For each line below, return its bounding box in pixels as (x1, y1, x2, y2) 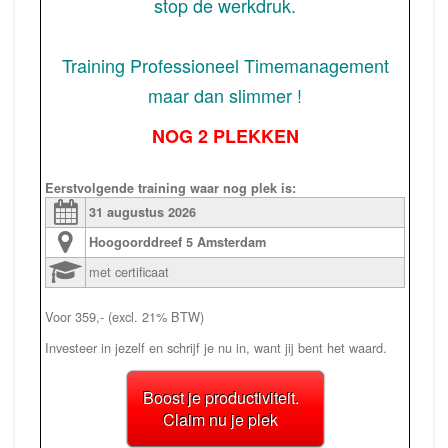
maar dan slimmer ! (148, 82, 302, 109)
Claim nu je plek (163, 408, 278, 432)
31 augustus (88, 203, 164, 222)
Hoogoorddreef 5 (88, 233, 193, 252)
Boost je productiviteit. (142, 386, 299, 410)
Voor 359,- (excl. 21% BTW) (45, 307, 204, 327)
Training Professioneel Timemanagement (61, 52, 389, 79)
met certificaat (88, 262, 169, 282)
